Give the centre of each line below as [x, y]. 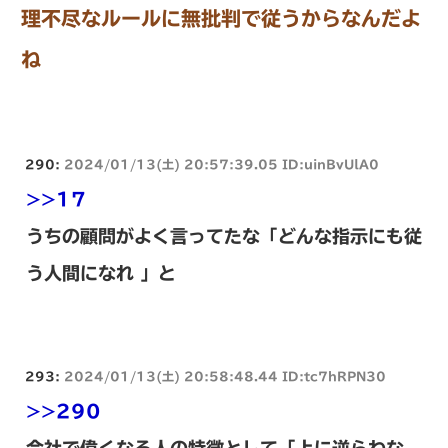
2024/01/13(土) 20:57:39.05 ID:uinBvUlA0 [221, 163]
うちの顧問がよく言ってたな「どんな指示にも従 [224, 235]
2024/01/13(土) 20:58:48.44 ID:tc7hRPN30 [225, 375]
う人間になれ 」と [101, 272]
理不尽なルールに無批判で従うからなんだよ [221, 17]
